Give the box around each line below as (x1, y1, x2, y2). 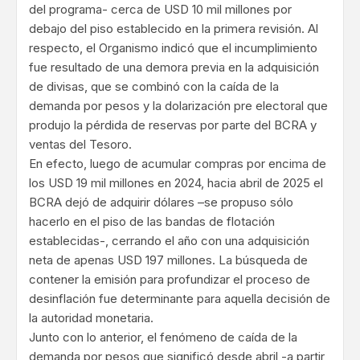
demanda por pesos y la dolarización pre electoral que (29, 98, 328, 114)
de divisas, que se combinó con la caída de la (29, 79, 279, 95)
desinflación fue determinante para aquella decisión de (29, 291, 330, 307)
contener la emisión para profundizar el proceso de (29, 272, 310, 288)
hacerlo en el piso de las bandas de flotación (29, 214, 275, 230)
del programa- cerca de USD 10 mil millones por (29, 2, 292, 18)
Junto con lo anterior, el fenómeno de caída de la (29, 329, 297, 346)
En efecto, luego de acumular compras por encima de (29, 156, 326, 172)
